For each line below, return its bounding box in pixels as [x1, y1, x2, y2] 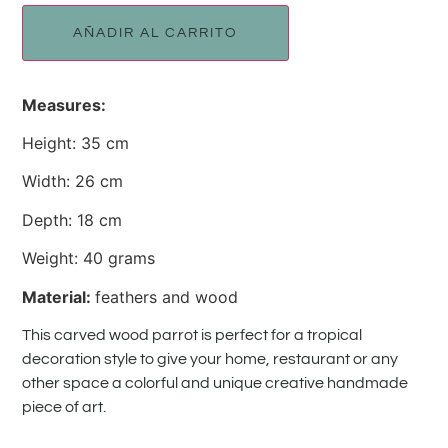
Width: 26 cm [22, 171, 124, 192]
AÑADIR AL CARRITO [73, 25, 239, 40]
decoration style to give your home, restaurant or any [22, 350, 399, 367]
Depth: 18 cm [22, 209, 123, 230]
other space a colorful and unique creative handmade [22, 374, 409, 391]
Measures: [22, 94, 107, 115]
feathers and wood [95, 286, 239, 307]
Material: [22, 286, 96, 307]
